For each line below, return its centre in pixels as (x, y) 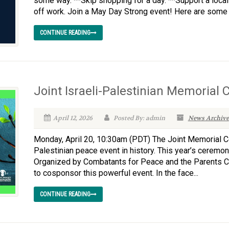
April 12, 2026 (73, 118)
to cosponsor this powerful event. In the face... (116, 173)
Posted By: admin (138, 118)
